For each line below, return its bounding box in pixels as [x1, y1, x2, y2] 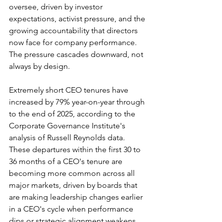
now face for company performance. [9, 37, 139, 47]
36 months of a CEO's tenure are [9, 156, 124, 166]
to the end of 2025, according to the [9, 109, 137, 118]
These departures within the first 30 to [9, 144, 143, 154]
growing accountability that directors [9, 25, 140, 35]
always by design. [9, 61, 70, 71]
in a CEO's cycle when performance [9, 204, 135, 214]
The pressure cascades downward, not [9, 49, 145, 59]
